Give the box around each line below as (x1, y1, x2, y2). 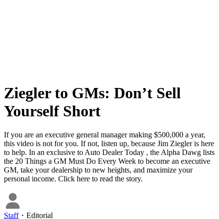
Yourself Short (4, 102, 101, 120)
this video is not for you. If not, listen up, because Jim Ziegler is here (4, 139, 214, 148)
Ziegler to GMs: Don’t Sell (4, 84, 181, 102)
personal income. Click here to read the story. (4, 174, 143, 183)
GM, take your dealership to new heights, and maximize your (4, 165, 193, 174)
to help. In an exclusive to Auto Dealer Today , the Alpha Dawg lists (4, 148, 215, 156)
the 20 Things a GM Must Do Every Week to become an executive (4, 156, 210, 165)
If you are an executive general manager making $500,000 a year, (4, 130, 205, 139)
